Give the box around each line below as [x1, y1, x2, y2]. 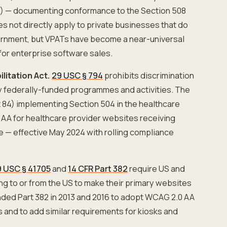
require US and [128, 163, 185, 174]
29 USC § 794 [52, 70, 103, 81]
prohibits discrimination [103, 70, 194, 81]
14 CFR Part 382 [68, 163, 128, 174]
